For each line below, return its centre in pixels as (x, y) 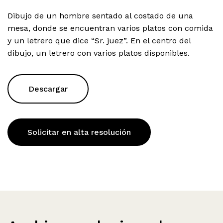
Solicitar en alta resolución (79, 132)
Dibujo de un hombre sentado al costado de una (100, 15)
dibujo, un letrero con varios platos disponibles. (99, 53)
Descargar (48, 89)
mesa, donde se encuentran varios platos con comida (110, 28)
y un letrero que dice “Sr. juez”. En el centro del (99, 40)
